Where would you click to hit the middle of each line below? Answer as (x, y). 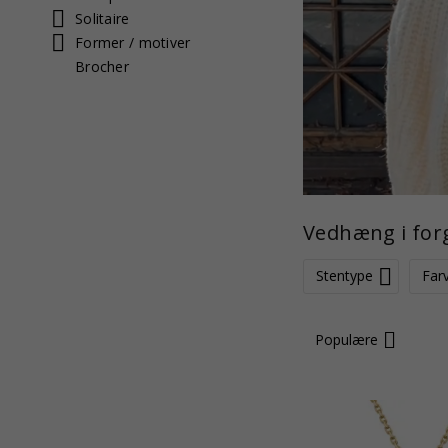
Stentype (344, 276)
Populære (346, 340)
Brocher (102, 66)
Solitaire (102, 18)
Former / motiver (133, 42)
